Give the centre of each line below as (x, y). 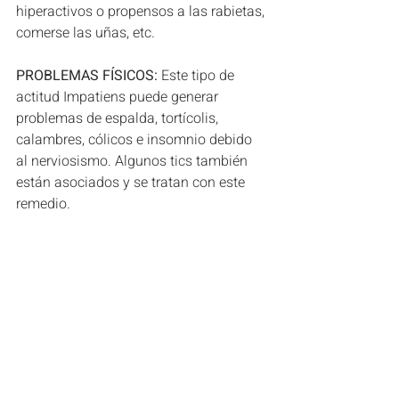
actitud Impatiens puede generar (119, 97)
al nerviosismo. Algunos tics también (134, 161)
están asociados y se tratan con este (132, 182)
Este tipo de (198, 75)
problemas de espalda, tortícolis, (119, 118)
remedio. (43, 204)
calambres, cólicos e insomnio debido (136, 139)
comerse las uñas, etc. (87, 33)
